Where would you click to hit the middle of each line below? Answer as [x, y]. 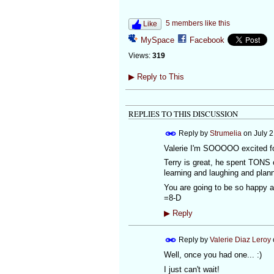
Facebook [207, 40]
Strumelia [225, 133]
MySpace [157, 40]
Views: [139, 56]
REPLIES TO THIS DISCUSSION [183, 113]
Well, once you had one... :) [213, 255]
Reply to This [159, 77]
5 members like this [198, 24]
